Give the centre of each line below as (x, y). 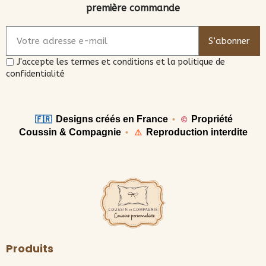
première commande (133, 8)
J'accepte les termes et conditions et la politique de (121, 62)
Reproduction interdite (195, 132)
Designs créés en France (112, 119)
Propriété (211, 119)
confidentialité (35, 74)
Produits (30, 248)
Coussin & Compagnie (70, 132)
